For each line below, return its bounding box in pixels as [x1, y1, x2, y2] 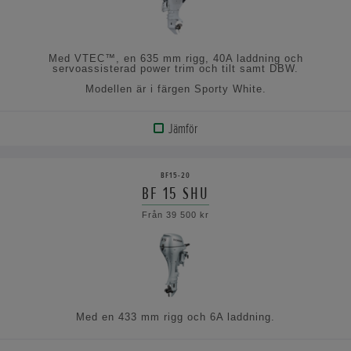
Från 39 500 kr [142, 210, 209, 220]
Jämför [168, 120, 197, 138]
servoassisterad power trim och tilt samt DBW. [52, 63, 299, 75]
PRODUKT [26, 157, 74, 175]
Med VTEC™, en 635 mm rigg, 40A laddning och [48, 52, 303, 65]
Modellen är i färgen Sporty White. [85, 83, 266, 96]
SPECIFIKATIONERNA [16, 219, 120, 237]
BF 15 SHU [142, 183, 209, 205]
